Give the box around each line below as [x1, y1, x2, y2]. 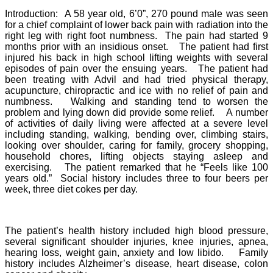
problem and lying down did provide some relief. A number [5, 107, 268, 118]
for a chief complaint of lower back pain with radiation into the [5, 19, 268, 30]
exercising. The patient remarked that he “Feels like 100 [5, 161, 268, 172]
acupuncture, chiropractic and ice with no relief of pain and [5, 85, 268, 96]
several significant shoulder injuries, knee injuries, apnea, [5, 236, 268, 247]
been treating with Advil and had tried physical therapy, [5, 74, 268, 85]
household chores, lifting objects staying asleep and [5, 151, 268, 161]
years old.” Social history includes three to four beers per [5, 172, 268, 183]
